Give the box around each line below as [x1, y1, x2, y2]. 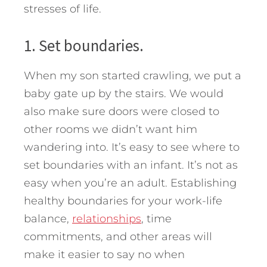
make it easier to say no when [24, 247, 185, 261]
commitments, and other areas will [24, 229, 212, 243]
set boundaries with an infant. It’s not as [24, 158, 238, 172]
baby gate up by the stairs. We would [24, 86, 223, 100]
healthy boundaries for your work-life [24, 194, 222, 207]
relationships [72, 212, 141, 225]
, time [141, 212, 172, 225]
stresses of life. [24, 2, 101, 15]
